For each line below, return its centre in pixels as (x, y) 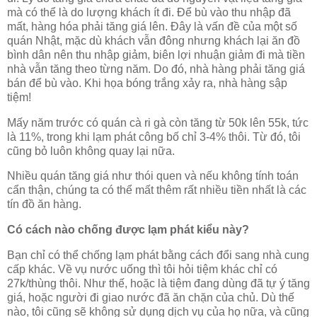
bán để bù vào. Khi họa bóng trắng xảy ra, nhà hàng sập (147, 83)
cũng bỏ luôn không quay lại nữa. (91, 151)
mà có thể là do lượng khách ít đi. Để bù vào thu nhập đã (149, 12)
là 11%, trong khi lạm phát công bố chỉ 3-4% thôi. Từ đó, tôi (154, 137)
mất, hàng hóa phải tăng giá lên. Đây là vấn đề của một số (152, 26)
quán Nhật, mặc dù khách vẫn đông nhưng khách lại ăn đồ (154, 40)
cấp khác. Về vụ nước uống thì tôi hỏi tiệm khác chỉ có (142, 270)
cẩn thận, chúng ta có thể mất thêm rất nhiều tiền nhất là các (157, 190)
